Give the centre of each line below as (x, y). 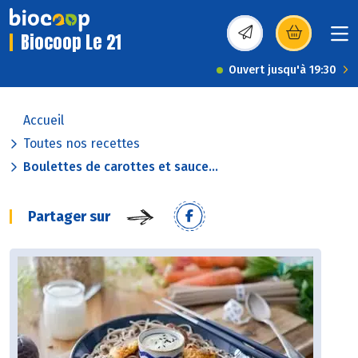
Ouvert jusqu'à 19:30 (282, 70)
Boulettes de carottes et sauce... (121, 167)
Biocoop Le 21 (71, 42)
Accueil (44, 121)
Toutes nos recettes (82, 144)
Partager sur (69, 217)
